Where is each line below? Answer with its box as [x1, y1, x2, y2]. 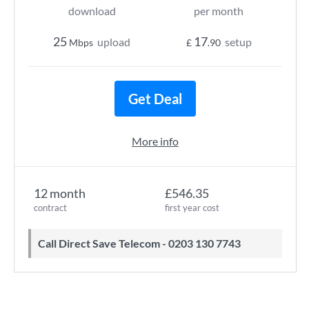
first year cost [165, 202, 219, 213]
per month [194, 4, 243, 17]
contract [34, 202, 67, 213]
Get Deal [128, 90, 182, 107]
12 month [34, 186, 86, 201]
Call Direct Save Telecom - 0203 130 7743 [46, 237, 241, 250]
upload [97, 35, 130, 48]
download [68, 4, 116, 17]
